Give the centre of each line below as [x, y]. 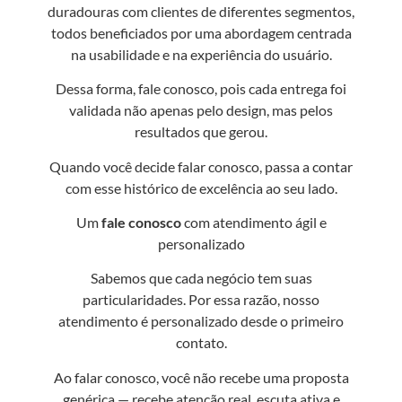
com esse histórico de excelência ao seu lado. [201, 188]
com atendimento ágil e [253, 222]
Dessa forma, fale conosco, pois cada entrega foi [201, 89]
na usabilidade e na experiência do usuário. [201, 54]
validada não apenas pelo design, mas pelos [201, 110]
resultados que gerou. [201, 132]
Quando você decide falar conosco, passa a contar [201, 166]
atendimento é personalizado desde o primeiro [201, 321]
